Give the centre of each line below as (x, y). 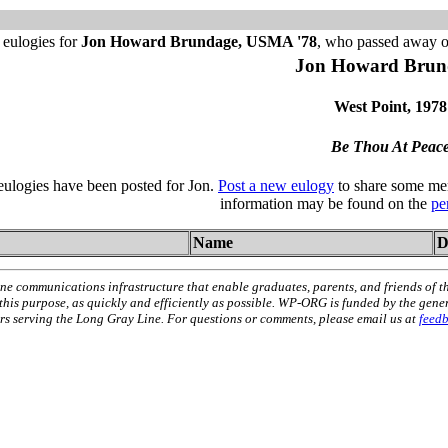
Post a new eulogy (276, 185)
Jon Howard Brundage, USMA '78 (198, 41)
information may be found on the (325, 203)
